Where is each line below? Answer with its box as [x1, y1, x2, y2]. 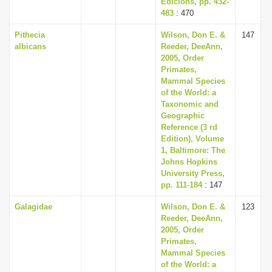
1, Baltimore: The [161, 146, 225, 155]
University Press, [161, 169, 225, 178]
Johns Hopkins [161, 157, 217, 166]
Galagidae [15, 202, 52, 211]
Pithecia [15, 30, 45, 39]
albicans [15, 42, 46, 51]
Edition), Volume [161, 134, 224, 143]
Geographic [161, 111, 205, 120]
